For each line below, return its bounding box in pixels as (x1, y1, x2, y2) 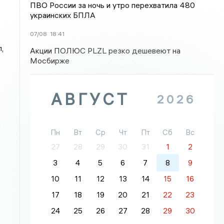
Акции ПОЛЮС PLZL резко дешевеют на (30, 45, 181, 55)
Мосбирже (30, 55, 70, 65)
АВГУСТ (51, 89, 130, 109)
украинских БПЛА (30, 10, 96, 20)
